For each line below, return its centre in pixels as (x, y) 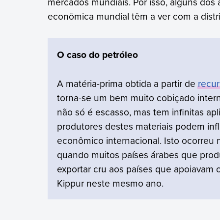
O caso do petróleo (98, 54)
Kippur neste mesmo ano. (110, 183)
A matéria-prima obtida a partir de (128, 83)
